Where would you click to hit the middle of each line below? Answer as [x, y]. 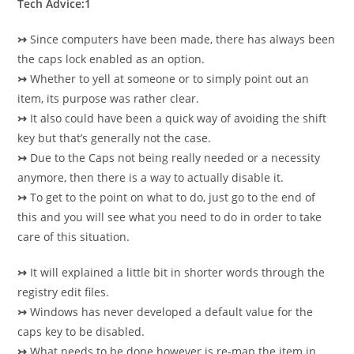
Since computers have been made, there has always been [181, 39]
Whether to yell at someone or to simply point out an [170, 79]
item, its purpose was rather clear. [109, 98]
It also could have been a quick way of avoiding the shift [179, 118]
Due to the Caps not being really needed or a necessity [175, 158]
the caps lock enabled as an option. [111, 59]
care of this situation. [74, 237]
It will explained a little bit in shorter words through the [178, 272]
